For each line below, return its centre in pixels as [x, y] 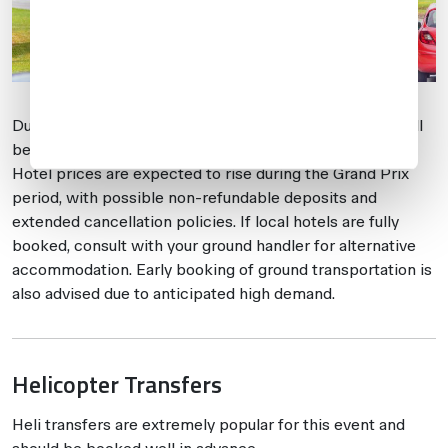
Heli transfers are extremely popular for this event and [208, 425]
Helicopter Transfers [117, 384]
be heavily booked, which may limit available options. [203, 150]
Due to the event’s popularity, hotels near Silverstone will [217, 126]
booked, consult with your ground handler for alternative [214, 246]
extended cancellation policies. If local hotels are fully [205, 222]
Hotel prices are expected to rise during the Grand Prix [210, 174]
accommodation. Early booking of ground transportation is [222, 270]
